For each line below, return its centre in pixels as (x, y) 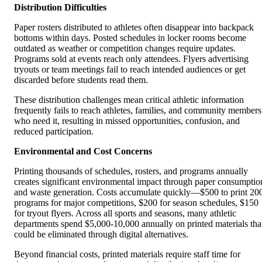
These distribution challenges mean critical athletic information (129, 99)
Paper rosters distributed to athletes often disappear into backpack (134, 27)
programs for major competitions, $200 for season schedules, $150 (136, 202)
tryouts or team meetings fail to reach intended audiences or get (130, 69)
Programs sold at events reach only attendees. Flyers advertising (131, 58)
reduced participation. (54, 131)
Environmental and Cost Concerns (83, 151)
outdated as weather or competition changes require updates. (125, 48)
